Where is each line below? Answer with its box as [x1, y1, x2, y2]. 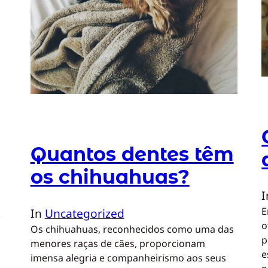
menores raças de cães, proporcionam [30, 236, 205, 250]
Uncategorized [44, 205, 124, 221]
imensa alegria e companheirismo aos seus [30, 251, 226, 264]
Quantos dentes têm [30, 142, 234, 166]
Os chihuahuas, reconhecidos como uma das [30, 222, 234, 236]
